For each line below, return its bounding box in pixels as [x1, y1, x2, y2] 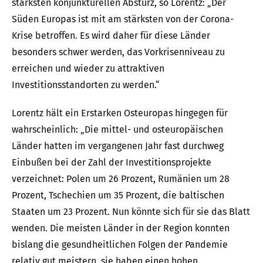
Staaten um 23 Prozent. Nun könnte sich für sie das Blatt [12, 205, 250, 217]
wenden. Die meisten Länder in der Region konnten [12, 222, 230, 234]
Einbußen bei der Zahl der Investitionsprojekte [12, 156, 211, 168]
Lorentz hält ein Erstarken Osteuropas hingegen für [12, 107, 228, 119]
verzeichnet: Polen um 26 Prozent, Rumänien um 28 [12, 173, 230, 184]
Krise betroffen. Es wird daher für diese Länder [12, 29, 210, 41]
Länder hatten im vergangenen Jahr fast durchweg [12, 140, 224, 151]
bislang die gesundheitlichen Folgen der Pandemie [12, 238, 228, 250]
